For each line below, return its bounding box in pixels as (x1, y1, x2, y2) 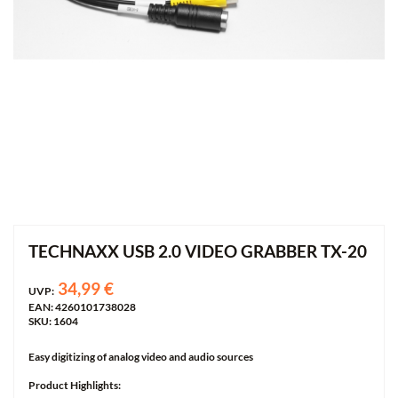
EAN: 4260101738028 (28, 299, 136, 314)
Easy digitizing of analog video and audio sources (28, 349, 253, 363)
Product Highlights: (28, 378, 121, 392)
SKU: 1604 (28, 314, 78, 328)
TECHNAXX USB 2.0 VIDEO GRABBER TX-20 (28, 240, 367, 261)
